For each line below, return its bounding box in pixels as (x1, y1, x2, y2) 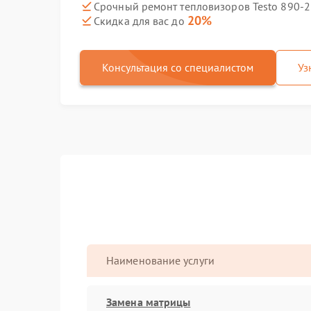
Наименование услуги (106, 253, 215, 267)
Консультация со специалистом (102, 60, 253, 74)
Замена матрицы (106, 294, 191, 309)
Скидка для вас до (94, 14, 187, 28)
